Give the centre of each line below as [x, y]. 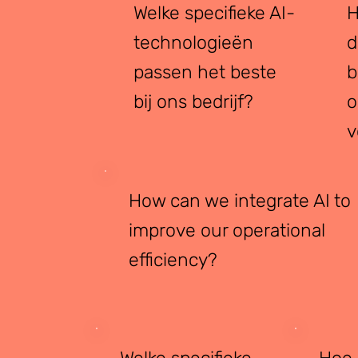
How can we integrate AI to [240, 200]
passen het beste [205, 72]
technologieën [193, 43]
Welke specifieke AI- [214, 13]
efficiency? [173, 259]
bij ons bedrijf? [193, 102]
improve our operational [227, 230]
